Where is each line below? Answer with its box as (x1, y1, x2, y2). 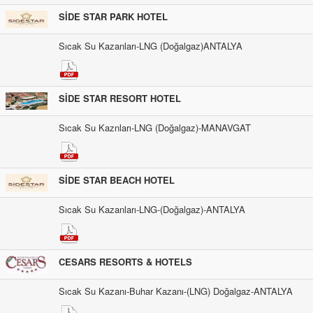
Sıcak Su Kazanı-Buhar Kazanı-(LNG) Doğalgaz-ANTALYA (59, 284, 293, 298)
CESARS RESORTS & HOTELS (59, 255, 192, 269)
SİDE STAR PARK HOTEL (59, 10, 168, 24)
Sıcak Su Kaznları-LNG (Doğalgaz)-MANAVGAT (59, 121, 251, 135)
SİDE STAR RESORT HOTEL (59, 92, 181, 105)
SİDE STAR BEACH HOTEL (59, 173, 175, 187)
